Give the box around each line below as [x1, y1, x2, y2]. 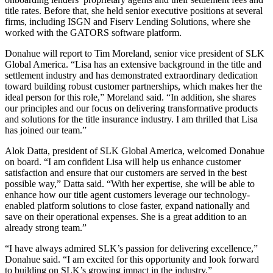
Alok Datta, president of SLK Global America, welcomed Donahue [5, 146, 264, 157]
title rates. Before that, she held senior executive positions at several [5, 5, 263, 16]
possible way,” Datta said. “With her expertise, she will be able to [5, 179, 255, 190]
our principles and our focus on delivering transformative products [5, 103, 258, 114]
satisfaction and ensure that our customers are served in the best [5, 168, 247, 179]
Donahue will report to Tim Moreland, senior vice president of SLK [5, 48, 264, 59]
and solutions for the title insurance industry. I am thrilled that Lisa [5, 114, 258, 125]
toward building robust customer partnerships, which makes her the [5, 81, 262, 92]
